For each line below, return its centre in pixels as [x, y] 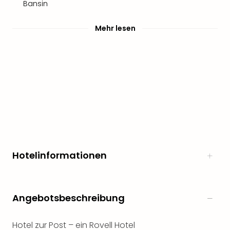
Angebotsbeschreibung [69, 198]
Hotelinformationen [60, 155]
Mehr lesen [115, 28]
